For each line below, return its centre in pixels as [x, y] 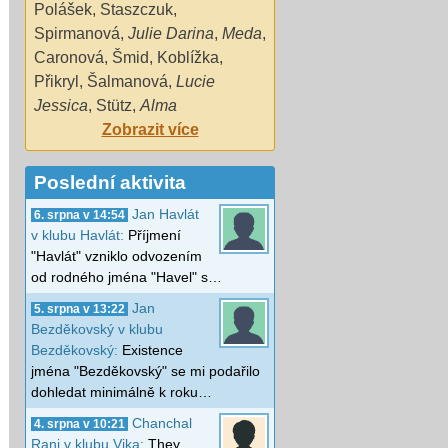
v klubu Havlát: [79, 234]
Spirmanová [77, 33]
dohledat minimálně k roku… [121, 391]
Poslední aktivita [110, 182]
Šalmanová [127, 81]
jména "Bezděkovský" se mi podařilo [145, 370]
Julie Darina [171, 33]
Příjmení [154, 234]
